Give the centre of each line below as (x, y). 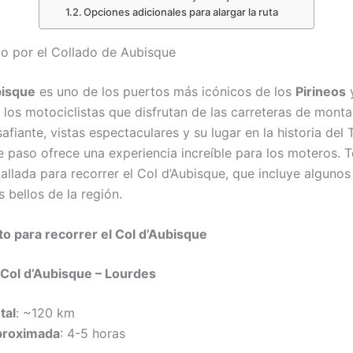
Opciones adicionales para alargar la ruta (181, 11)
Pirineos (321, 91)
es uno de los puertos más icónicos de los (165, 91)
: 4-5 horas (93, 334)
